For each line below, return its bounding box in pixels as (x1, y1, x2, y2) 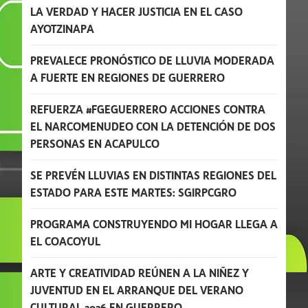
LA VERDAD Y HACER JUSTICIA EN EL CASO (30, 5, 243, 19)
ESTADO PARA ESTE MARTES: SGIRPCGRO (30, 186, 236, 199)
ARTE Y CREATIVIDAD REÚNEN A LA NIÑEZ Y (30, 266, 249, 280)
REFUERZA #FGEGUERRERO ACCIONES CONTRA (30, 102, 265, 116)
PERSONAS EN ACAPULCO (30, 137, 159, 151)
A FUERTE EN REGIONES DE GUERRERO (30, 71, 225, 85)
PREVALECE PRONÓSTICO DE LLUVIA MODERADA (30, 54, 274, 67)
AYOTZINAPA (30, 22, 94, 36)
